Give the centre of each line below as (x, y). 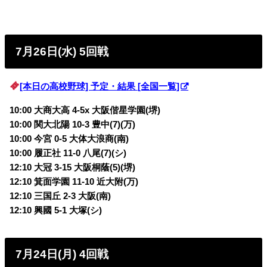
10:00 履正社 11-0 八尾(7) (61, 153)
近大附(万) (117, 181)
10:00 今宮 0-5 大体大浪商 (62, 139)
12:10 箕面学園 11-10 (52, 181)
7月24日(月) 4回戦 (62, 254)
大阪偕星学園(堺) (125, 110)
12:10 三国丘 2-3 (43, 196)
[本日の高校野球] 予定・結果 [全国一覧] (100, 86)
